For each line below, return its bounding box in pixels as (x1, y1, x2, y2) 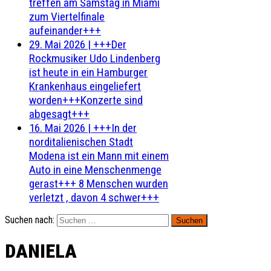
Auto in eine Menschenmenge (29, 163, 162, 177)
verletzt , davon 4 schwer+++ (29, 191, 159, 204)
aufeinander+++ (29, 24, 101, 38)
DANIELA (5, 240, 77, 263)
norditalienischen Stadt (29, 135, 133, 149)
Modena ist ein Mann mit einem (29, 149, 169, 163)
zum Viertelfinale (29, 10, 105, 24)
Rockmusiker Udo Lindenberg (29, 51, 160, 65)
